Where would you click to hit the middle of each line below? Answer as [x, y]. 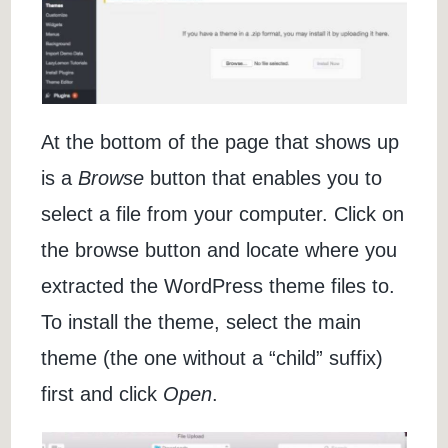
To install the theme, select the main [201, 322]
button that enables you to [263, 178]
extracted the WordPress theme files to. [218, 286]
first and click [102, 394]
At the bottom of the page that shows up [220, 142]
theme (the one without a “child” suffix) [212, 358]
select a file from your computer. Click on [223, 214]
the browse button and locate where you [219, 250]
